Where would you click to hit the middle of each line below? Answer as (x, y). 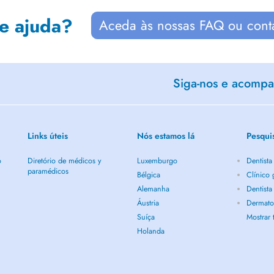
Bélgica (149, 175)
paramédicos (48, 171)
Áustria (148, 203)
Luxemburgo (157, 161)
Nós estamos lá (166, 136)
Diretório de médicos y (64, 161)
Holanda (151, 231)
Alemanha (153, 189)
